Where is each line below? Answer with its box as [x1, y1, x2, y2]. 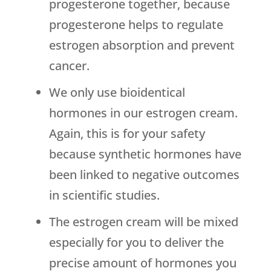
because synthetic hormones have [48, 146, 241, 163]
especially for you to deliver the [48, 234, 224, 251]
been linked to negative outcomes [48, 166, 240, 183]
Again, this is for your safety [48, 125, 205, 142]
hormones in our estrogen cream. [48, 105, 238, 122]
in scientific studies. [48, 187, 160, 204]
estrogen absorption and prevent [48, 37, 235, 54]
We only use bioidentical [48, 84, 185, 101]
